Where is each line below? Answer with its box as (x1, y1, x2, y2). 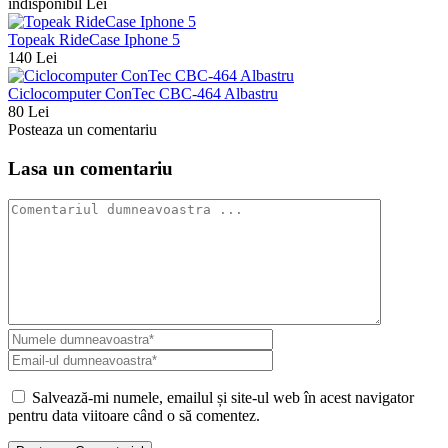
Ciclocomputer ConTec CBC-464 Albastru (8, 85, 278, 103)
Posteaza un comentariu (8, 121, 157, 139)
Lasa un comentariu (8, 158, 173, 180)
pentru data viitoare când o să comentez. (8, 406, 260, 424)
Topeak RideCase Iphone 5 (8, 31, 180, 49)
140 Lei (8, 49, 57, 67)
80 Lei (8, 103, 49, 121)
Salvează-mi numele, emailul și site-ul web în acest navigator (32, 388, 414, 406)
